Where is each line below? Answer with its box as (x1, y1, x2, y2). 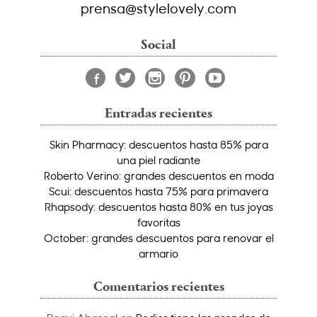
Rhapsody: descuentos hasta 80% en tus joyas (44, 199, 273, 214)
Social (141, 38, 176, 52)
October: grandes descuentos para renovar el (43, 230, 274, 245)
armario (139, 246, 178, 260)
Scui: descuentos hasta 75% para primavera (49, 183, 268, 198)
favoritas (137, 214, 180, 229)
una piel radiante (117, 152, 200, 167)
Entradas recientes (105, 107, 212, 121)
